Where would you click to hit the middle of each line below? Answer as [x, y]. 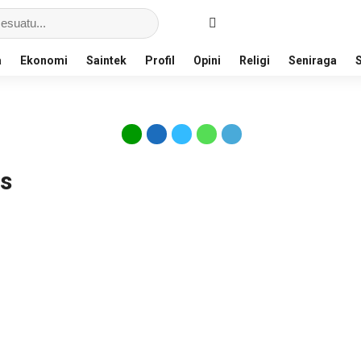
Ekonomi [44, 60]
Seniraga [313, 60]
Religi [255, 60]
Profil [160, 60]
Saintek [106, 60]
